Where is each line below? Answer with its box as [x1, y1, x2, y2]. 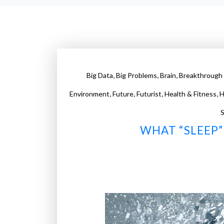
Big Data [86, 71, 113, 79]
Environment [69, 89, 109, 98]
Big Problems [115, 71, 157, 79]
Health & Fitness [164, 89, 216, 98]
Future [112, 89, 133, 98]
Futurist [136, 89, 161, 98]
